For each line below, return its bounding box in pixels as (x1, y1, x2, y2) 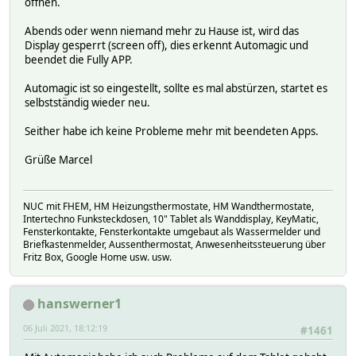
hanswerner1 (37, 294, 122, 312)
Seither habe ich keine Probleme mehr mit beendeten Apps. (25, 123, 319, 138)
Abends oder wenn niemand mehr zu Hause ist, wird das (25, 23, 299, 38)
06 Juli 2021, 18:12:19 (23, 321, 107, 334)
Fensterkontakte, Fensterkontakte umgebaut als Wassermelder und (23, 224, 320, 238)
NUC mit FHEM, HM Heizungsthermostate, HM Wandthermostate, (23, 199, 314, 213)
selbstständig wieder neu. (25, 95, 150, 110)
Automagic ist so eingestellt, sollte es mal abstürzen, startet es (25, 80, 327, 95)
